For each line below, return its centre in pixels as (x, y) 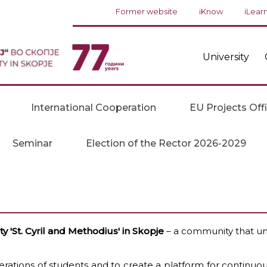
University (226, 57)
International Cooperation (94, 107)
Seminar (32, 143)
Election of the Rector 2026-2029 (166, 143)
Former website (147, 11)
